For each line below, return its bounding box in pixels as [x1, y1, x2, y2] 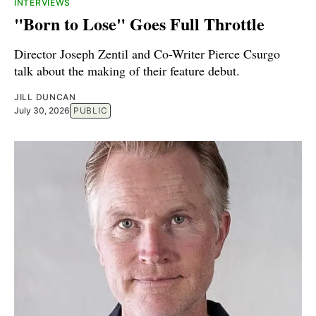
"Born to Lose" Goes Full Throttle [14, 11, 265, 36]
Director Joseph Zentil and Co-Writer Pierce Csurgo [14, 44, 280, 62]
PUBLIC [73, 104, 108, 116]
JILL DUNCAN [14, 91, 76, 102]
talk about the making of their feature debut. [14, 61, 240, 79]
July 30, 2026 [14, 104, 70, 116]
